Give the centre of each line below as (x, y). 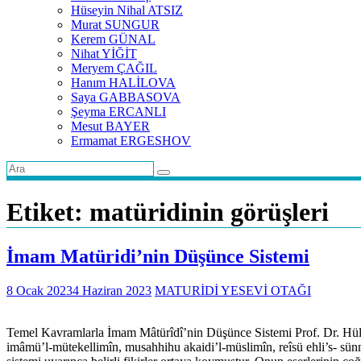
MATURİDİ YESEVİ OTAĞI (233, 290)
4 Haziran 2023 (112, 290)
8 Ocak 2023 (39, 290)
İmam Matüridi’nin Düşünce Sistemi (158, 256)
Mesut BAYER (110, 126)
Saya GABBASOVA (126, 97)
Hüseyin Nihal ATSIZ (127, 10)
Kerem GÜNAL (113, 39)
